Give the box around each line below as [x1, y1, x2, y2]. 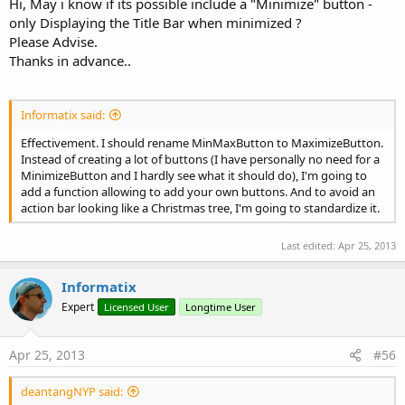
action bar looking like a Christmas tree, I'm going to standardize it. [21, 199, 380, 216]
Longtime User [185, 299, 256, 314]
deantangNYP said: [21, 383, 123, 400]
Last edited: [281, 238, 338, 252]
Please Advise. [9, 32, 98, 51]
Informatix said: [21, 106, 105, 123]
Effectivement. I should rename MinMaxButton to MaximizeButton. [21, 134, 383, 151]
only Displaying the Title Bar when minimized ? [9, 13, 302, 32]
